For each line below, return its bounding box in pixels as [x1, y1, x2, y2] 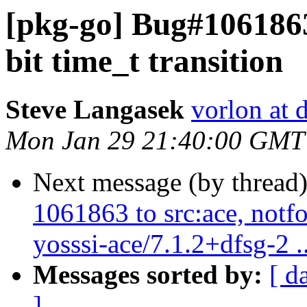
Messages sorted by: [33, 260, 262, 290]
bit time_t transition [5, 43, 283, 79]
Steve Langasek [5, 95, 184, 125]
